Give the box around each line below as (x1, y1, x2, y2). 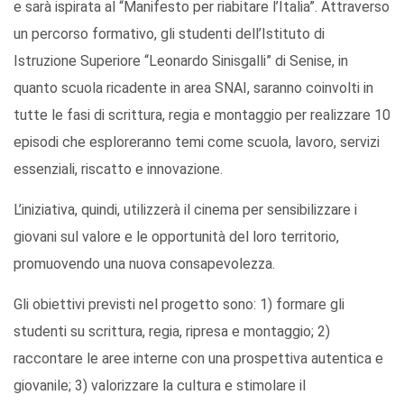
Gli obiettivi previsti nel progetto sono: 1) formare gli (14, 296, 344, 314)
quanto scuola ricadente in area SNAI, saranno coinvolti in (14, 79, 373, 97)
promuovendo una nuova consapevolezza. (14, 255, 275, 273)
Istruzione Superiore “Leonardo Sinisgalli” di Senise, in (14, 52, 348, 70)
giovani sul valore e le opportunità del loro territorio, (14, 228, 339, 246)
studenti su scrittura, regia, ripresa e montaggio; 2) (14, 323, 330, 341)
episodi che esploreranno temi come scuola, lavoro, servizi (14, 133, 380, 151)
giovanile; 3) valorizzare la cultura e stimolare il (14, 377, 306, 395)
